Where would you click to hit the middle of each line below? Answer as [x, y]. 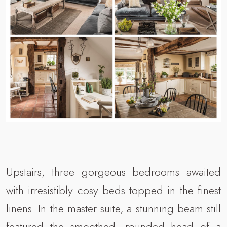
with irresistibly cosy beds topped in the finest [113, 190]
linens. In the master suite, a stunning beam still [113, 208]
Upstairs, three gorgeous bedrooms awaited [113, 172]
